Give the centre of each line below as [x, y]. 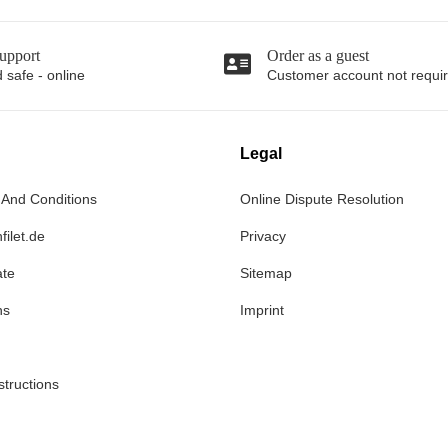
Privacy [263, 235]
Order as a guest [318, 55]
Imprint [262, 309]
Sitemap [266, 272]
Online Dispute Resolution [322, 198]
